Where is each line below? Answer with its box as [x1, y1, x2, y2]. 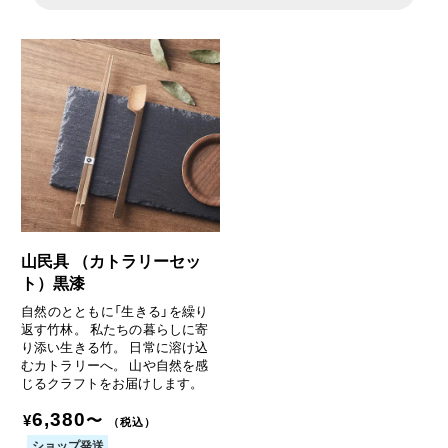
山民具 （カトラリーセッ [20, 251, 201, 270]
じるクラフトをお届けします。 [20, 372, 203, 392]
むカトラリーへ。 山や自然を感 [20, 354, 209, 374]
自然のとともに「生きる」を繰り [20, 300, 209, 320]
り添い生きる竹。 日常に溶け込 [20, 336, 209, 356]
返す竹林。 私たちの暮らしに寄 [20, 318, 209, 338]
